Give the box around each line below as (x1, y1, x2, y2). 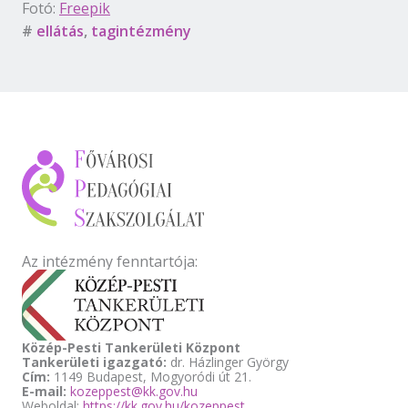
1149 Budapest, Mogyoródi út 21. (50, 368, 251, 386)
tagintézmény (91, 20, 191, 41)
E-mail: (22, 382, 66, 401)
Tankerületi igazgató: (22, 353, 167, 372)
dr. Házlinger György (167, 353, 289, 372)
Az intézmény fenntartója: (22, 250, 198, 271)
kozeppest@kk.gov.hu (70, 382, 198, 401)
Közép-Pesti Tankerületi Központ (22, 339, 240, 357)
